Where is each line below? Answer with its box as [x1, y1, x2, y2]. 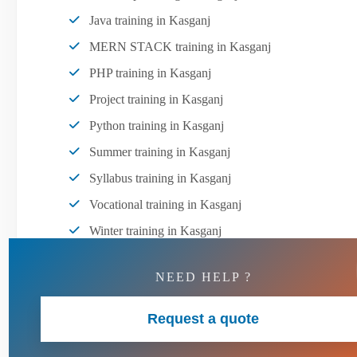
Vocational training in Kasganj [89, 197, 241, 211]
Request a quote [147, 310, 259, 327]
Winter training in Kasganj [89, 223, 222, 237]
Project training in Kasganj [89, 92, 223, 106]
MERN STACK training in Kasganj [89, 39, 271, 53]
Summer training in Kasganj [89, 144, 230, 159]
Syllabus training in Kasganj [89, 171, 231, 185]
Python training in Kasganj [89, 118, 224, 132]
